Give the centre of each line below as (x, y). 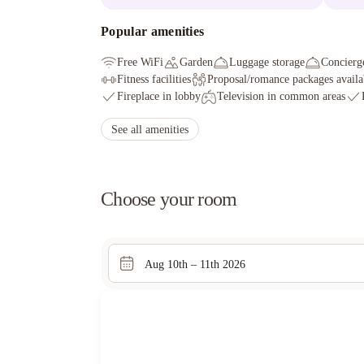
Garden (196, 62)
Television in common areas (281, 96)
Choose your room (169, 199)
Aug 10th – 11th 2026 (195, 264)
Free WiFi (140, 62)
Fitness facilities (154, 79)
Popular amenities (153, 31)
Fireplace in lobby (159, 96)
